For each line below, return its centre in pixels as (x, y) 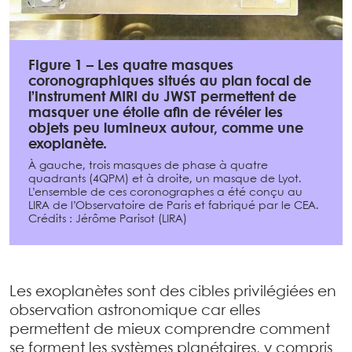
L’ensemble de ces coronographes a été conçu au (165, 192)
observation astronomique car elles (135, 311)
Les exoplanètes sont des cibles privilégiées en (173, 292)
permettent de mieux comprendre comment (170, 330)
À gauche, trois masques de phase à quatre (148, 166)
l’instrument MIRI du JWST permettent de (162, 98)
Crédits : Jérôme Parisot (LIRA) (108, 219)
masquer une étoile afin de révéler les (156, 114)
